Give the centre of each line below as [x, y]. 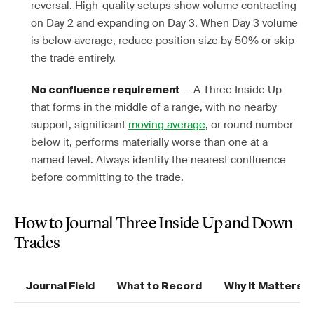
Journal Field [60, 286]
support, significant [80, 125]
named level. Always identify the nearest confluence [158, 160]
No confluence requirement [105, 90]
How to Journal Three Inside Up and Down [153, 224]
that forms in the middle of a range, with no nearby [154, 107]
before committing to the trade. [107, 177]
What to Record [159, 286]
